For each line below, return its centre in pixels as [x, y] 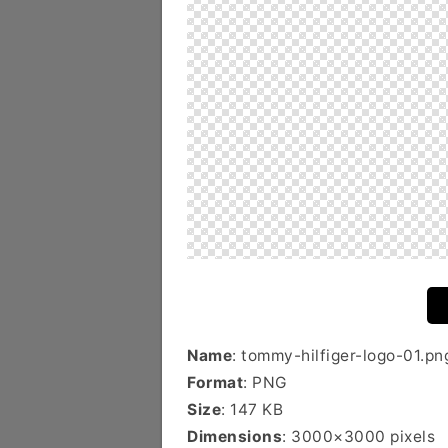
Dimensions [234, 436]
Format [215, 382]
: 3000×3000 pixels [358, 436]
